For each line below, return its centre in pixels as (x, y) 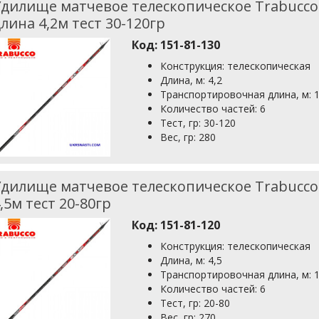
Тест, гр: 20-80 (195, 303)
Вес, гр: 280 (188, 137)
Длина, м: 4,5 (192, 260)
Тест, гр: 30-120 (198, 123)
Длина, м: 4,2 (192, 80)
